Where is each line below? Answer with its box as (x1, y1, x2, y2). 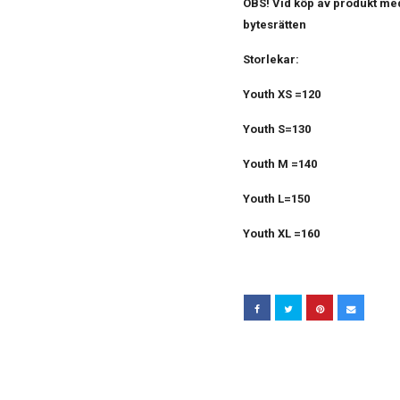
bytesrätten (243, 18, 306, 31)
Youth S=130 (243, 122, 311, 136)
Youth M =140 (243, 157, 317, 171)
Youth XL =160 (243, 227, 320, 240)
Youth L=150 (243, 192, 310, 205)
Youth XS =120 (243, 87, 321, 101)
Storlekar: (243, 53, 299, 66)
